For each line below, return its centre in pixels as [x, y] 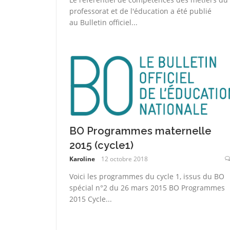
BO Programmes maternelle [140, 131]
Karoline [82, 159]
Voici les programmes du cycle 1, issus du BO [147, 177]
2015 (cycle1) [101, 146]
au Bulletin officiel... [103, 22]
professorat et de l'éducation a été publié [140, 11]
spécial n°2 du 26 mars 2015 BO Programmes [147, 188]
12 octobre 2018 [124, 159]
